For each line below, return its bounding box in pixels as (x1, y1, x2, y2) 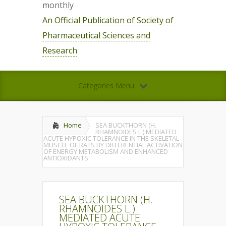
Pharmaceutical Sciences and (42, 30, 150, 41)
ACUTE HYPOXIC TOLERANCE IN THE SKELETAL (43, 134, 179, 143)
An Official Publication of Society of (42, 15, 174, 26)
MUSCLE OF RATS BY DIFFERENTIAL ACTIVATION (43, 140, 183, 149)
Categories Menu (78, 81, 134, 90)
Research (42, 45, 77, 56)
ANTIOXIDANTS (43, 153, 88, 162)
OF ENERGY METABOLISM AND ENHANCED (43, 147, 168, 156)
